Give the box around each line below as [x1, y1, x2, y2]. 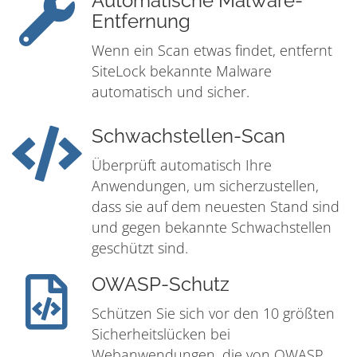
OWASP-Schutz [92, 273, 229, 296]
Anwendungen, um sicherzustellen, [92, 176, 319, 196]
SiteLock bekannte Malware [92, 61, 272, 81]
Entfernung [92, 10, 190, 33]
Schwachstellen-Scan [92, 125, 285, 148]
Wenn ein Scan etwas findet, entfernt [92, 41, 332, 61]
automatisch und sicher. [92, 82, 249, 102]
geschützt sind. [92, 238, 188, 258]
